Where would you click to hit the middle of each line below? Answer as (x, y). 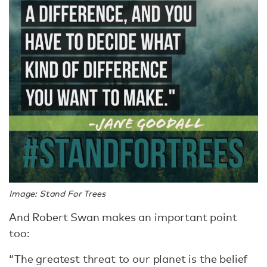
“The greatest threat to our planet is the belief (129, 258)
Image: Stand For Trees (57, 193)
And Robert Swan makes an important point (123, 217)
